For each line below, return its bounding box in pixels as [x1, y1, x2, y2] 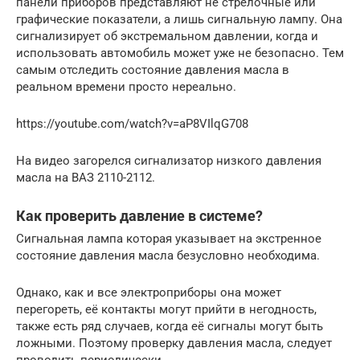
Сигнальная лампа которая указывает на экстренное [16, 231, 321, 246]
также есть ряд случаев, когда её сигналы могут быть [16, 318, 323, 333]
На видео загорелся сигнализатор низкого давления [16, 153, 321, 168]
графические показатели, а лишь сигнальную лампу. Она [16, 11, 342, 27]
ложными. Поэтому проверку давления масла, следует [16, 335, 332, 350]
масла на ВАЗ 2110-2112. [16, 170, 155, 185]
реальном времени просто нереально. [16, 79, 236, 94]
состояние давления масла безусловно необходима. [16, 247, 320, 263]
